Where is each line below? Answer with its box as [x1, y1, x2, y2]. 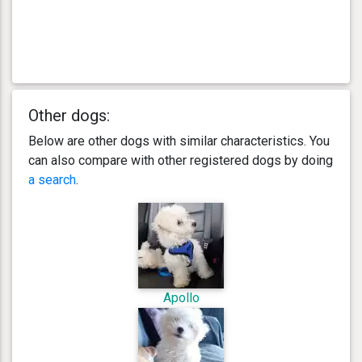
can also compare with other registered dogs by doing [28, 152, 333, 168]
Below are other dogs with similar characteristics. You [28, 133, 330, 149]
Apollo [162, 289, 200, 305]
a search [28, 171, 76, 187]
